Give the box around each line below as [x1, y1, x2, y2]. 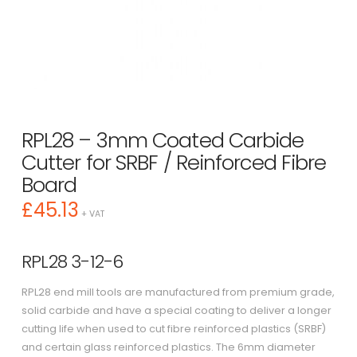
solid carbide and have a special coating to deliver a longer [21, 304, 331, 318]
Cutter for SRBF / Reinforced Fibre [21, 147, 327, 177]
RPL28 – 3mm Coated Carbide [21, 125, 304, 155]
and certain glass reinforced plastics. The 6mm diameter [21, 340, 316, 355]
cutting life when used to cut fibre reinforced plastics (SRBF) [21, 322, 326, 336]
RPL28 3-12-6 [21, 249, 124, 275]
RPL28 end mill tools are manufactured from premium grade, [21, 285, 335, 300]
